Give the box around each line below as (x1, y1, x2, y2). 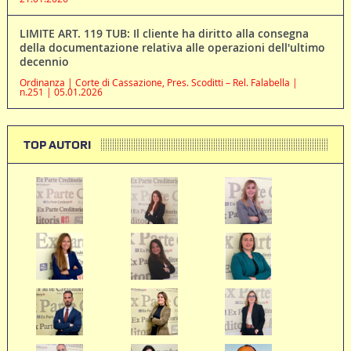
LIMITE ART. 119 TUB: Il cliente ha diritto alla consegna (19, 25, 309, 41)
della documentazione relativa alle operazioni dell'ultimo (19, 39, 325, 55)
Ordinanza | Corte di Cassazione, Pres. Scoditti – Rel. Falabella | (19, 75, 298, 89)
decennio (19, 53, 69, 69)
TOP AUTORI (23, 137, 91, 152)
